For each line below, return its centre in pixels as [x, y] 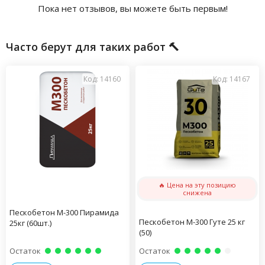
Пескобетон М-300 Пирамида [64, 212]
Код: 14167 [232, 79]
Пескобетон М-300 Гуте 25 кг [192, 222]
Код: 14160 [102, 79]
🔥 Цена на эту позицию [197, 185]
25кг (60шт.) [30, 223]
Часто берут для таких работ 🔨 [93, 47]
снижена [197, 193]
